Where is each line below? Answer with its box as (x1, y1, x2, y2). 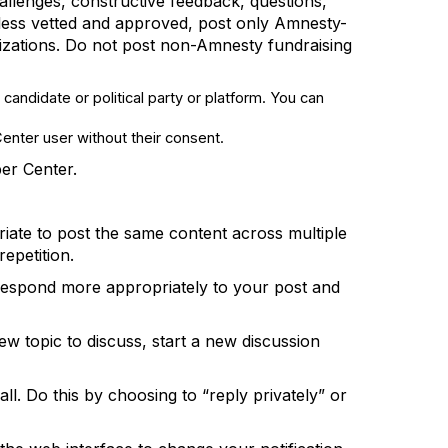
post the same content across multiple (52, 223, 347, 243)
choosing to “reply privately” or (108, 385, 347, 405)
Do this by (21, 385, 108, 405)
